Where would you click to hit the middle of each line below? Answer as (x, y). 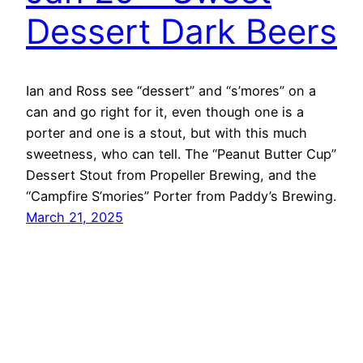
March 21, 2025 (75, 217)
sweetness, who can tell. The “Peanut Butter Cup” (181, 154)
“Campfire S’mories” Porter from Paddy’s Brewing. (181, 196)
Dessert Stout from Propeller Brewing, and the (171, 175)
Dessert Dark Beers (181, 32)
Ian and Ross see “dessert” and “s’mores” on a (171, 90)
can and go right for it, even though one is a (165, 111)
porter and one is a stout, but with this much (167, 132)
